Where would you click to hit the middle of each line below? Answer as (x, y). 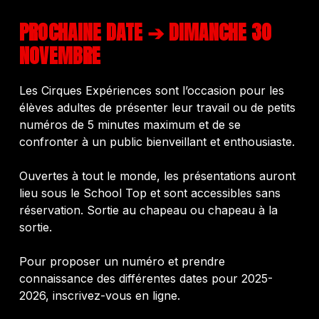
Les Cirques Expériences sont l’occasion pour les (151, 90)
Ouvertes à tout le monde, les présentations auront (157, 176)
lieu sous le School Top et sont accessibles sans (150, 193)
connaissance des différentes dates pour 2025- (146, 278)
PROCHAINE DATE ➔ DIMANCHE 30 (145, 32)
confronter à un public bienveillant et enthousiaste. (157, 141)
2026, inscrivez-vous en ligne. (99, 295)
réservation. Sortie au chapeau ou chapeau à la (148, 210)
